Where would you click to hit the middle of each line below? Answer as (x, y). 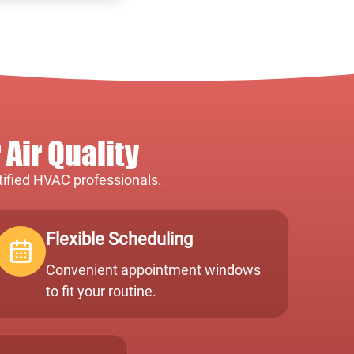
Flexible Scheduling (119, 239)
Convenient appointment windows (153, 269)
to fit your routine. (101, 291)
